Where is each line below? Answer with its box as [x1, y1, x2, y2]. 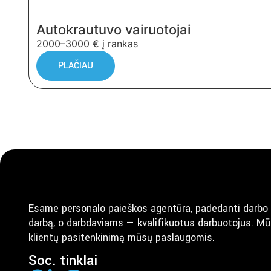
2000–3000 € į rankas [36, 38, 138, 50]
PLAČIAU [58, 59, 93, 72]
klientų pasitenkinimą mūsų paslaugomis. [28, 230, 215, 244]
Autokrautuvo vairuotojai [36, 22, 191, 38]
